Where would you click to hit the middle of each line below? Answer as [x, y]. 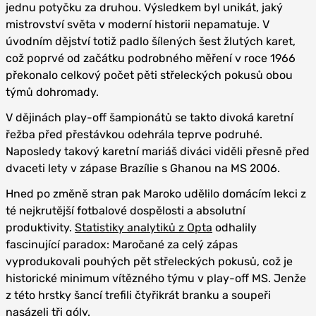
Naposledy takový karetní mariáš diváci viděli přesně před [158, 151]
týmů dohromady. [52, 92]
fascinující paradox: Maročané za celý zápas [122, 244]
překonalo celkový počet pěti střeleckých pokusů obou [149, 75]
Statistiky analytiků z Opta [144, 227]
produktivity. [40, 227]
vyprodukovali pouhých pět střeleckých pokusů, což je [149, 261]
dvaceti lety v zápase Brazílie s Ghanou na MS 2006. [143, 168]
